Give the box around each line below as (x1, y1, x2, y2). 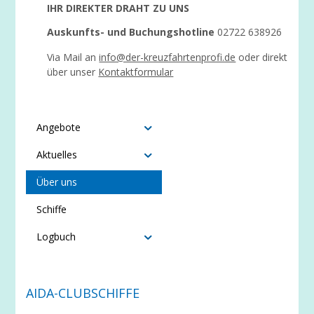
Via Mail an (47, 50, 100, 64)
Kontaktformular (98, 65, 174, 78)
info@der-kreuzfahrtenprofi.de (99, 50, 236, 64)
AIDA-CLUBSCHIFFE (26, 285, 140, 301)
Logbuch (36, 230, 76, 243)
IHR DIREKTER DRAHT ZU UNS (47, 1, 190, 15)
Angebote (36, 121, 81, 134)
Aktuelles (36, 148, 78, 161)
